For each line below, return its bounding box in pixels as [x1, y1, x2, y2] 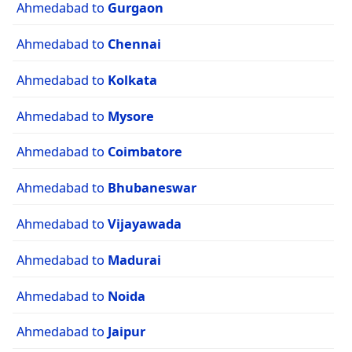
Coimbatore [108, 142, 182, 161]
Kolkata [108, 70, 157, 89]
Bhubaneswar [108, 178, 196, 197]
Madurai [108, 250, 161, 269]
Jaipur [108, 322, 145, 341]
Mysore [108, 106, 154, 125]
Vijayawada [108, 214, 181, 233]
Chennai [108, 35, 161, 53]
